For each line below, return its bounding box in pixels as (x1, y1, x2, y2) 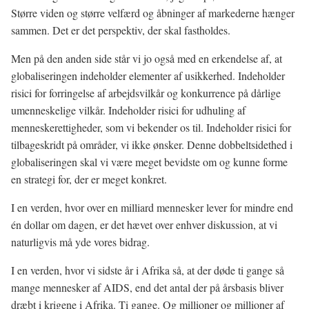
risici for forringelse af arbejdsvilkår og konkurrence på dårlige (11, 86, 281, 100)
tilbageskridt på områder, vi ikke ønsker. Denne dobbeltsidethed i (11, 137, 292, 152)
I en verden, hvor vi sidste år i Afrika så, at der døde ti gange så (11, 263, 284, 277)
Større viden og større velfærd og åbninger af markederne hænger (11, 6, 295, 20)
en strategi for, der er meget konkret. (11, 172, 167, 186)
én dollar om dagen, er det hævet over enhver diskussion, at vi (11, 217, 277, 232)
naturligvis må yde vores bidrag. (11, 235, 150, 249)
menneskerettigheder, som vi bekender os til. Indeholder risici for (11, 120, 291, 134)
